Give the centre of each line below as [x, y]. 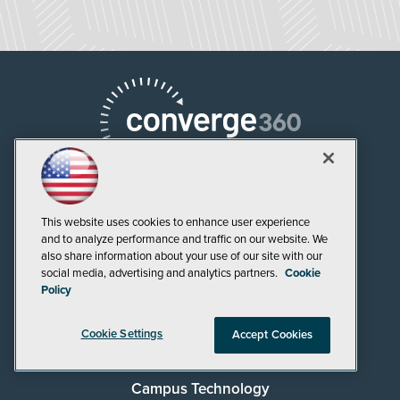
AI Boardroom [200, 246]
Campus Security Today [200, 353]
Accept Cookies [272, 335]
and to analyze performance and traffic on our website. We [184, 239]
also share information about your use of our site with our [182, 256]
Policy [56, 290]
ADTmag [200, 281]
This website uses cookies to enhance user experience [175, 222]
